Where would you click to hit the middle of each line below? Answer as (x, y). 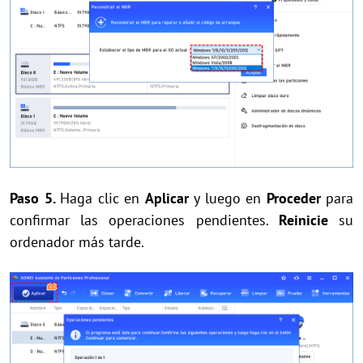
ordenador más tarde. (77, 242)
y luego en (224, 199)
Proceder (293, 199)
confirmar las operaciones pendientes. (144, 220)
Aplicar (167, 199)
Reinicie (303, 220)
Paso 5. (35, 199)
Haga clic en (102, 199)
